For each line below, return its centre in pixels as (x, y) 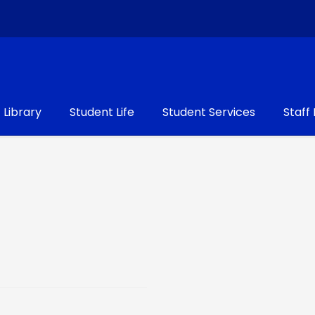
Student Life (102, 112)
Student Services (209, 112)
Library (22, 112)
